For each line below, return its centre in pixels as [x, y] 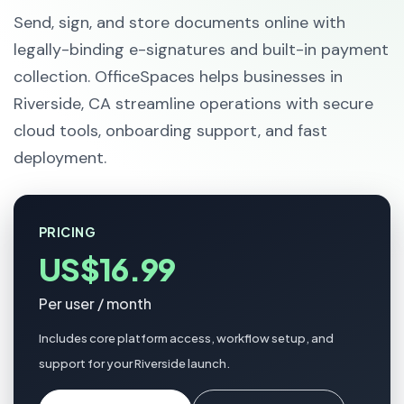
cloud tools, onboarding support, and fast [170, 131]
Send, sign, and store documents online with [179, 23]
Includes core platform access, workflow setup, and [186, 338]
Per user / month [95, 303]
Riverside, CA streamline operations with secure [193, 104]
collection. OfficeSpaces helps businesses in [178, 77]
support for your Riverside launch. [134, 363]
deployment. [60, 158]
